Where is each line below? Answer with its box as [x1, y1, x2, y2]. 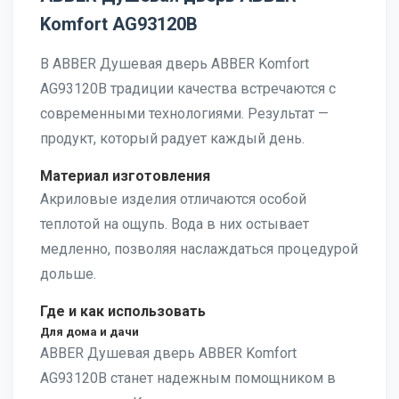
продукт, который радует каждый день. [40, 130, 305, 147]
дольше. [40, 265, 96, 282]
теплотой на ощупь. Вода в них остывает [40, 216, 309, 232]
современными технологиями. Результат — [40, 105, 329, 122]
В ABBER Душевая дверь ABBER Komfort [40, 55, 309, 72]
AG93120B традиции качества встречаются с [40, 80, 336, 97]
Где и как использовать [40, 303, 206, 320]
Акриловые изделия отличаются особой [40, 191, 306, 208]
